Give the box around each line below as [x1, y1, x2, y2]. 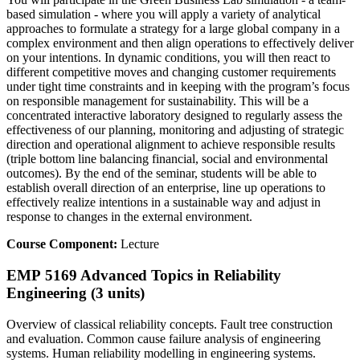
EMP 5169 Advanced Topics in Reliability [6, 267, 281, 284]
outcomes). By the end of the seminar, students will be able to [6, 166, 317, 181]
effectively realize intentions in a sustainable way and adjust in [6, 195, 321, 210]
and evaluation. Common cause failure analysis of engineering [6, 331, 321, 346]
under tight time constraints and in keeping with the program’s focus [6, 80, 350, 94]
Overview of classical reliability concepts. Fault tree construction [6, 317, 333, 331]
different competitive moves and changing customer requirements [6, 65, 336, 80]
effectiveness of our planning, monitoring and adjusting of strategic [6, 123, 344, 137]
